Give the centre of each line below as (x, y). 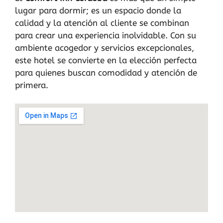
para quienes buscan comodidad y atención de (106, 73)
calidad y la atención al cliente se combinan (102, 23)
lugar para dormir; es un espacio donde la (98, 10)
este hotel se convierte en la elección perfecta (106, 60)
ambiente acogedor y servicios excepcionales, (105, 48)
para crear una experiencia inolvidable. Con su (106, 35)
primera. (32, 85)
